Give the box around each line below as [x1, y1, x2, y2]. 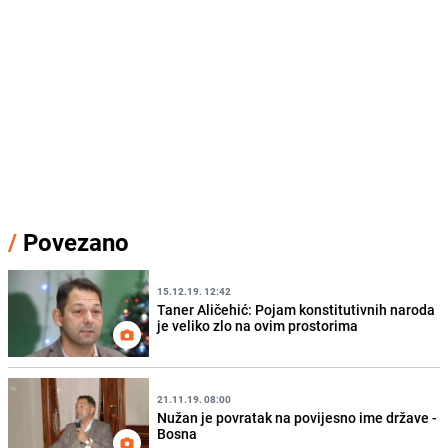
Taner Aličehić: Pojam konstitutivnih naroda [157, 300, 436, 320]
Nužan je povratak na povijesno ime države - [157, 408, 438, 428]
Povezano [17, 225, 129, 258]
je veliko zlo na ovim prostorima [157, 316, 359, 336]
